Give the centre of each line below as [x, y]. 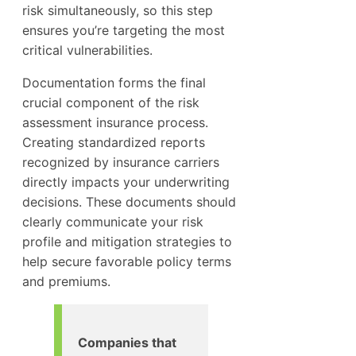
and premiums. [66, 281]
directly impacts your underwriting [126, 182]
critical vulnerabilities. [87, 50]
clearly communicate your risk [113, 221]
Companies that [127, 342]
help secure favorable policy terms [127, 261]
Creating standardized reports [114, 142]
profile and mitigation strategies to [127, 241]
